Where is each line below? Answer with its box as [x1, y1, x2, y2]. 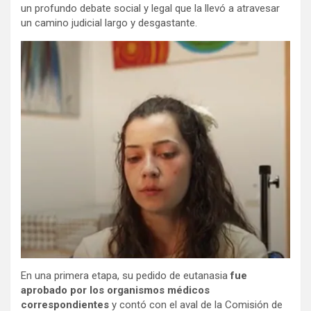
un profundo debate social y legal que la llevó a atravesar [21, 1, 280, 15]
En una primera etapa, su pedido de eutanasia [21, 269, 230, 283]
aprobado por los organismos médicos [21, 284, 210, 297]
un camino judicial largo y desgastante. [21, 16, 197, 29]
